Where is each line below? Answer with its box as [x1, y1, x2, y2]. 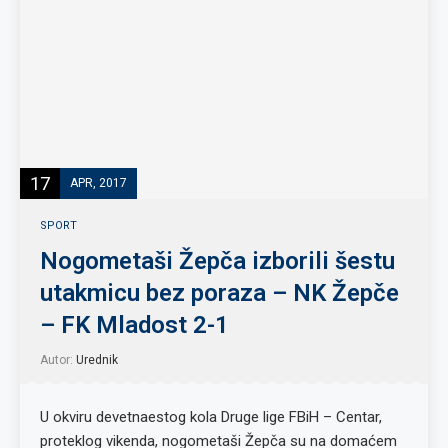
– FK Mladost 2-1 [40, 311, 229, 339]
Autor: [40, 353, 76, 367]
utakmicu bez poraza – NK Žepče [40, 279, 399, 307]
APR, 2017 [70, 175, 127, 190]
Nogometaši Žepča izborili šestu [40, 247, 395, 275]
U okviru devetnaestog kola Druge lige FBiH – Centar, [40, 408, 382, 426]
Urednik [76, 353, 118, 367]
